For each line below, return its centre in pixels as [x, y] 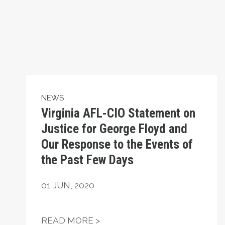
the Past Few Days [87, 160]
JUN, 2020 [74, 186]
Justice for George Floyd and [114, 129]
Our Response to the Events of [117, 145]
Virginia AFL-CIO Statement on [118, 114]
